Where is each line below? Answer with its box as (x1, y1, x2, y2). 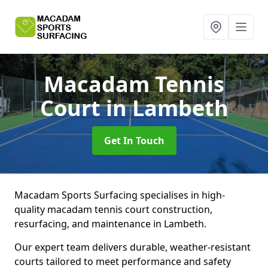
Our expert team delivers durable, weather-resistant (14, 240, 251, 254)
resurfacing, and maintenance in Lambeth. (14, 217, 209, 230)
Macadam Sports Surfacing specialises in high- (14, 188, 225, 202)
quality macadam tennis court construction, (14, 203, 212, 216)
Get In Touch (103, 134, 165, 147)
